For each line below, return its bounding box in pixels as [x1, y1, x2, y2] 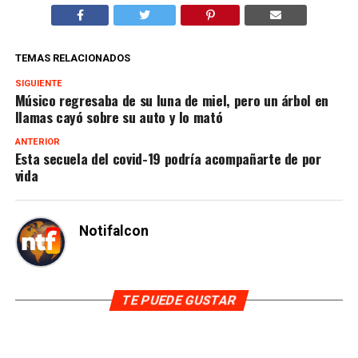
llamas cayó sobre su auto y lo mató [14, 105, 223, 127]
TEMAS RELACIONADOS [14, 51, 130, 64]
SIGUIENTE [14, 78, 62, 89]
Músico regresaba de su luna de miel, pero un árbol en [14, 89, 329, 110]
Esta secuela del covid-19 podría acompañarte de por [14, 147, 321, 169]
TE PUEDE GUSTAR [120, 292, 238, 308]
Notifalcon [78, 222, 149, 239]
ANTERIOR [14, 136, 60, 147]
